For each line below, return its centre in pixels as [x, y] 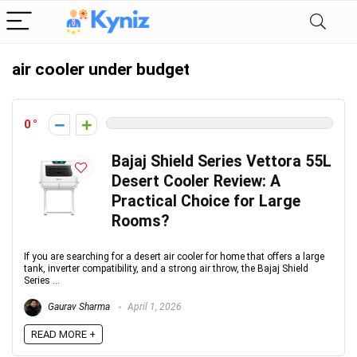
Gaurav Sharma [78, 307]
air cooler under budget [101, 69]
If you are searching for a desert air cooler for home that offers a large [174, 257]
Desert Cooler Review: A [196, 181]
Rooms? [140, 221]
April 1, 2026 [153, 307]
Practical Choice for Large [206, 201]
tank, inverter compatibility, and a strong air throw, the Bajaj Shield [166, 269]
